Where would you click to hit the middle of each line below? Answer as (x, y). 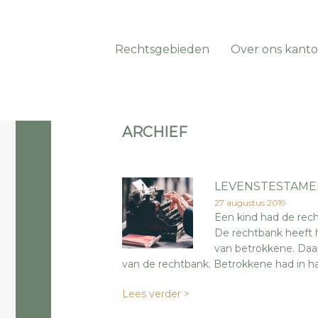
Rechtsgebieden (162, 49)
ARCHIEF (155, 132)
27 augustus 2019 (250, 203)
